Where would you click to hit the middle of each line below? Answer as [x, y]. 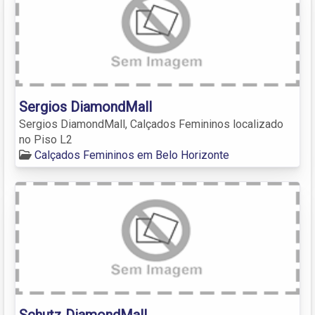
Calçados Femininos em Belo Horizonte [132, 155]
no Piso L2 [46, 139]
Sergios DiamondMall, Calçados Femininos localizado [151, 124]
